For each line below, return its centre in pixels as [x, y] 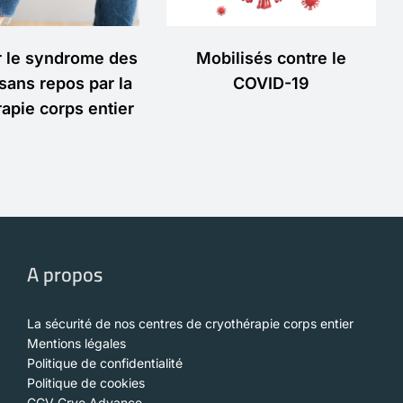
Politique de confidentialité [105, 363]
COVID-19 [272, 83]
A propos [65, 275]
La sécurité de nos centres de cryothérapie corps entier [190, 324]
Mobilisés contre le [272, 58]
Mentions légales [76, 344]
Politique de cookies [86, 383]
